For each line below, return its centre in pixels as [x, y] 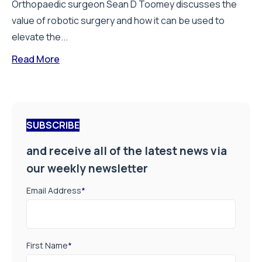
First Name [47, 246]
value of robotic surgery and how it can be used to [118, 20]
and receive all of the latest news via [127, 151]
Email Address [54, 191]
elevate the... [40, 37]
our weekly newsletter [87, 168]
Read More [36, 59]
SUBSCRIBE [53, 125]
